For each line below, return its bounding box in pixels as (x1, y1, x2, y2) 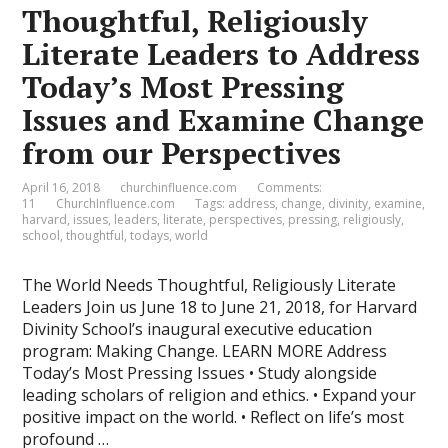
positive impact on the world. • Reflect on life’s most (22, 406, 405, 428)
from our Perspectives (22, 133, 342, 173)
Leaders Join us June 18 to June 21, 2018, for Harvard (22, 296, 418, 318)
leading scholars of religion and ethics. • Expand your (22, 384, 417, 406)
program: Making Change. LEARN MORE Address (22, 340, 388, 362)
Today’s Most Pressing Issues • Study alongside (22, 362, 378, 384)
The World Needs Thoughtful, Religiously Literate (22, 274, 397, 296)
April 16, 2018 (22, 179, 101, 196)
